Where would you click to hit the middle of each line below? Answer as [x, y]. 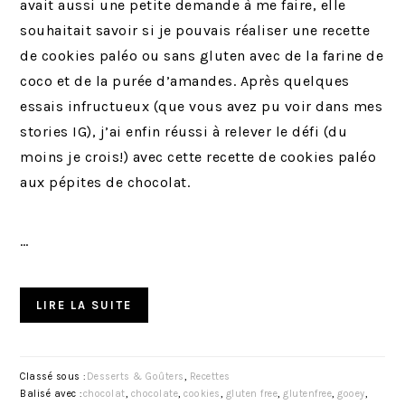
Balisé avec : [52, 394]
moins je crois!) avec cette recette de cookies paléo [198, 157]
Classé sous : [53, 377]
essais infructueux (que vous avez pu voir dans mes [202, 107]
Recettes [210, 377]
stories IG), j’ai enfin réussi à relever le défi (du [184, 132]
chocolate [155, 394]
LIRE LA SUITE [85, 306]
